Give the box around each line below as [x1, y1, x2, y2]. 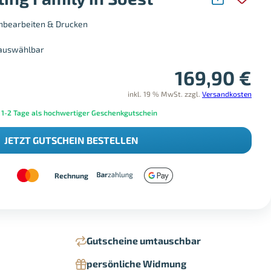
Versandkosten [202, 90, 252, 99]
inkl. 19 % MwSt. [128, 90, 183, 99]
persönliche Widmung [87, 258, 186, 270]
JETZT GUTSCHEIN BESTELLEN [4, 134, 139, 146]
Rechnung [54, 171, 88, 180]
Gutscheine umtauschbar [87, 235, 201, 247]
